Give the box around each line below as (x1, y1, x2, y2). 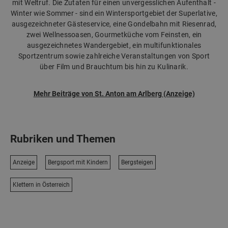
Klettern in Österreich (13, 181, 70, 189)
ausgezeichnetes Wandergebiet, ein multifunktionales (26, 41, 202, 50)
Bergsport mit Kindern (48, 159, 108, 166)
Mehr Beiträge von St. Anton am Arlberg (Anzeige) (33, 90, 195, 98)
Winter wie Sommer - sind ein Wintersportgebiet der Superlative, (11, 9, 217, 18)
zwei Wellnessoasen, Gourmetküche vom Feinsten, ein (26, 31, 202, 39)
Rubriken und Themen (10, 133, 116, 146)
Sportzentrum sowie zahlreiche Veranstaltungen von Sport (18, 52, 210, 61)
